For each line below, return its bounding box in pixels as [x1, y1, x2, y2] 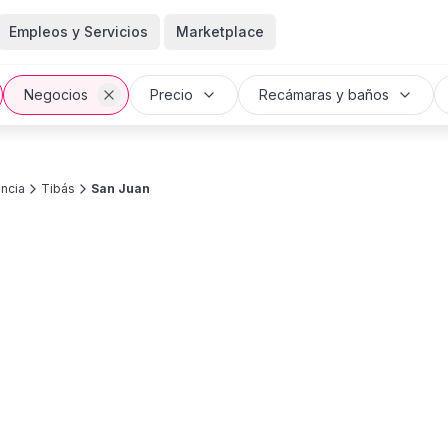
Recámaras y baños [259, 86, 389, 103]
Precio [150, 86, 193, 103]
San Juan [91, 181, 150, 196]
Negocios [24, 86, 88, 103]
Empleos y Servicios [8, 23, 148, 40]
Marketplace [175, 23, 264, 40]
